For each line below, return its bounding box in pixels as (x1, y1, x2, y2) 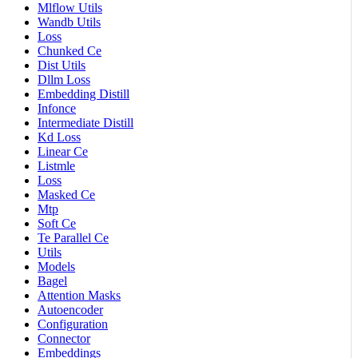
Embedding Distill (38, 86, 129, 101)
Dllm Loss (38, 72, 90, 86)
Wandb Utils (38, 14, 101, 29)
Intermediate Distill (38, 115, 133, 129)
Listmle (38, 158, 75, 173)
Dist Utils (38, 58, 86, 72)
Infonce (38, 101, 76, 115)
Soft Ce (38, 216, 76, 230)
